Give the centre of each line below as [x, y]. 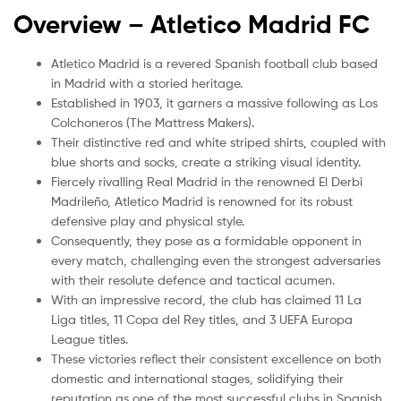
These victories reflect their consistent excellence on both [216, 358]
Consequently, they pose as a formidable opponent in [206, 240]
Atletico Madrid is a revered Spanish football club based [214, 63]
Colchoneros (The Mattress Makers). [153, 122]
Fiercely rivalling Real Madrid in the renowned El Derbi [207, 181]
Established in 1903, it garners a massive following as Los [214, 102]
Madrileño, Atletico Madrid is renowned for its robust [202, 200]
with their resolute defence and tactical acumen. [193, 279]
